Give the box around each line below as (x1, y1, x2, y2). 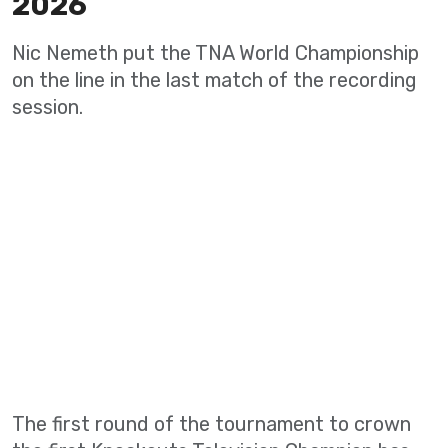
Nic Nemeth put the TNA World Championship (12, 41, 419, 65)
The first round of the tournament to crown (12, 412, 411, 436)
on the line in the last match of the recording (12, 68, 417, 92)
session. (12, 95, 83, 119)
